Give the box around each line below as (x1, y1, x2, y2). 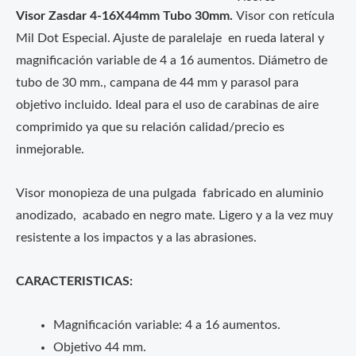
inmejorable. (16, 143, 84, 156)
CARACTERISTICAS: (16, 276, 133, 288)
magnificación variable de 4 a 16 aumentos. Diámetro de (16, 54, 327, 67)
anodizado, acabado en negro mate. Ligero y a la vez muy (16, 209, 333, 222)
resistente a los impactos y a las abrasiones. (16, 231, 257, 244)
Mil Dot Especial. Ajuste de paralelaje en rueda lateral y (16, 32, 324, 44)
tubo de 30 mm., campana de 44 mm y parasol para (16, 76, 299, 89)
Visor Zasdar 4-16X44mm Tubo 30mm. (16, 10, 236, 22)
